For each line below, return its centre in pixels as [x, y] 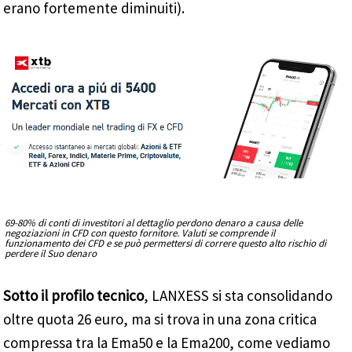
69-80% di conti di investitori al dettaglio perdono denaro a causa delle [154, 223]
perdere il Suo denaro [51, 254]
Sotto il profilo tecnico [74, 296]
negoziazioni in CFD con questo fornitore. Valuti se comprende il [140, 233]
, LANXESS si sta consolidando [238, 296]
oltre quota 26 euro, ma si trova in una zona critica [160, 319]
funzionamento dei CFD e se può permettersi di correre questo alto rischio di [166, 244]
